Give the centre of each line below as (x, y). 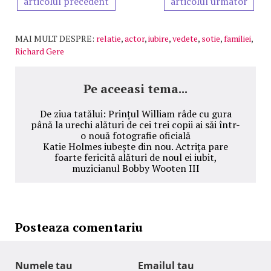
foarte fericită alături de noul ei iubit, (135, 157)
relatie (109, 38)
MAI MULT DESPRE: (55, 38)
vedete (185, 38)
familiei (237, 38)
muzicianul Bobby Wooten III (135, 168)
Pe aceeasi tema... (135, 88)
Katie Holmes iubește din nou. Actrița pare (135, 146)
